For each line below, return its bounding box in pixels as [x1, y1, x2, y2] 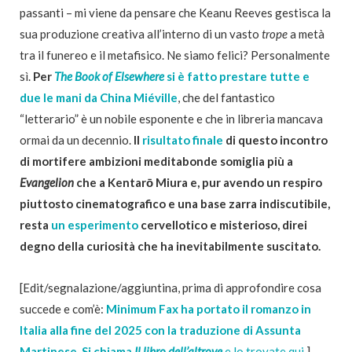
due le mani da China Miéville [20, 90, 178, 104]
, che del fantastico [178, 90, 275, 104]
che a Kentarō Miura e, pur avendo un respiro [74, 174, 322, 189]
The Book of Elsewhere [54, 68, 164, 83]
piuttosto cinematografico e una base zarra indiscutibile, [20, 196, 330, 211]
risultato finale [142, 132, 223, 147]
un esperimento [51, 217, 138, 232]
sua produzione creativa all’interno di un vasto [20, 26, 262, 41]
